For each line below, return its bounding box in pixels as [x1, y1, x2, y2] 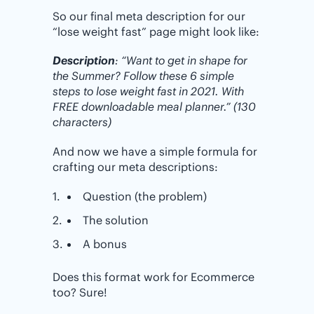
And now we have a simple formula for [53, 144, 257, 158]
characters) [53, 115, 111, 130]
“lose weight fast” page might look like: [53, 25, 259, 39]
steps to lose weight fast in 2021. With [53, 84, 244, 99]
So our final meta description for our [53, 9, 245, 24]
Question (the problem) [82, 189, 207, 203]
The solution [82, 212, 149, 227]
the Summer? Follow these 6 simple [53, 69, 234, 83]
